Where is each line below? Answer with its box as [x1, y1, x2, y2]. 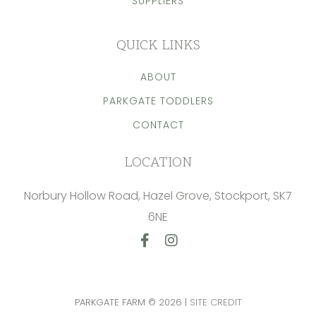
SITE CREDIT [189, 295, 242, 309]
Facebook [144, 246, 199, 261]
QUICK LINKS [116, 35, 200, 56]
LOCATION [124, 152, 192, 173]
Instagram [171, 246, 229, 261]
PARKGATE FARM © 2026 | [74, 295, 190, 309]
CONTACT [132, 117, 184, 132]
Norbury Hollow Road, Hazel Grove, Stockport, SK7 [24, 187, 292, 204]
